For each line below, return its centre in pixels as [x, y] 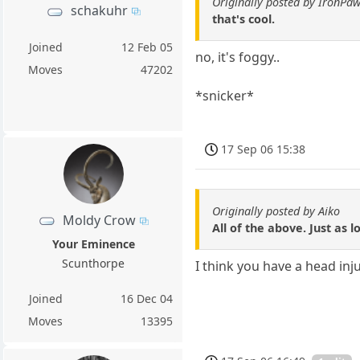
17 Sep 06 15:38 [264, 149]
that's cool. [244, 18]
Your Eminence [93, 243]
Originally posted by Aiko [276, 211]
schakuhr [100, 10]
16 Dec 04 [147, 298]
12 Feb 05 [147, 47]
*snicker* [225, 95]
